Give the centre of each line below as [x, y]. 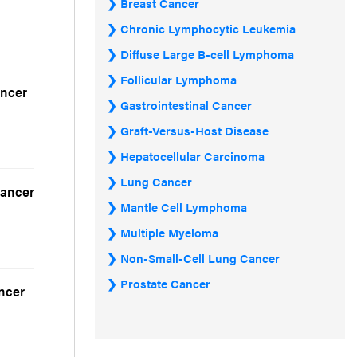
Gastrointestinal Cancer [186, 105]
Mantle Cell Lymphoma [184, 207]
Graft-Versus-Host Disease [194, 130]
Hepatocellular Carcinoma [192, 156]
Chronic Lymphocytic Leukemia [208, 28]
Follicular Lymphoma [178, 79]
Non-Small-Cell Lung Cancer [200, 258]
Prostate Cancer [165, 283]
